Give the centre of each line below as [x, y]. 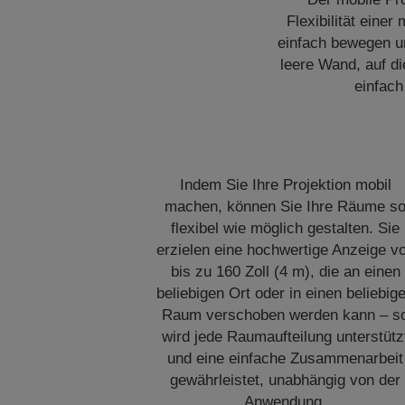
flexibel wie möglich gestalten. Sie [286, 228]
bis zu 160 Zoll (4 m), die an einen [285, 272]
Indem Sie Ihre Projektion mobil [285, 185]
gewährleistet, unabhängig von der [286, 380]
